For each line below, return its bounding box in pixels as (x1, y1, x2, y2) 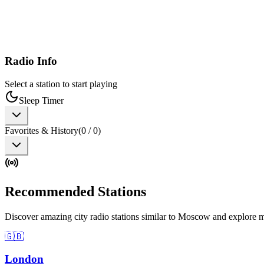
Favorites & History (5, 125, 78, 136)
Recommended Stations (5, 183, 146, 199)
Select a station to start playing (5, 78, 117, 89)
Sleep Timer (19, 95, 64, 105)
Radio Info (5, 55, 57, 68)
